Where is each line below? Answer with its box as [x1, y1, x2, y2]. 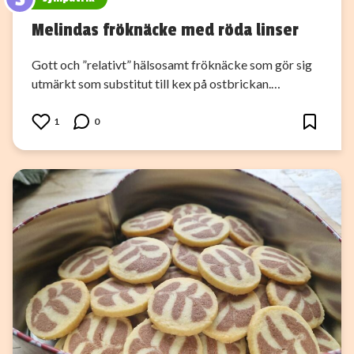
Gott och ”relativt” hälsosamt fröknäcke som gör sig [32, 56, 312, 72]
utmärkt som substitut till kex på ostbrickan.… [32, 75, 281, 91]
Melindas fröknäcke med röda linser [32, 19, 299, 40]
